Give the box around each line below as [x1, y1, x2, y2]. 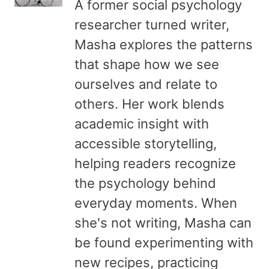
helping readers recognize [74, 155, 236, 171]
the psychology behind [74, 175, 216, 191]
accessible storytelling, [74, 135, 217, 151]
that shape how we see [74, 56, 219, 72]
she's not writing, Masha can [74, 214, 252, 231]
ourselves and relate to [74, 76, 217, 92]
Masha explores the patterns [74, 36, 253, 52]
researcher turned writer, [74, 16, 229, 32]
